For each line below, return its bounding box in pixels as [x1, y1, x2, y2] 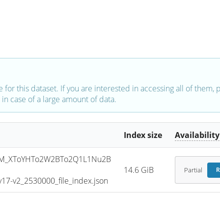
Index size [124, 130, 163, 141]
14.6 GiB [124, 165, 154, 176]
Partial [184, 165, 202, 174]
